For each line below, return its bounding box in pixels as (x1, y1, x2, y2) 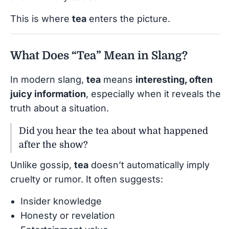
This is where (10, 13, 72, 24)
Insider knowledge (20, 195, 102, 207)
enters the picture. (86, 13, 170, 24)
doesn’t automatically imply (88, 159, 210, 170)
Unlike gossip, (10, 159, 74, 170)
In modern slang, (10, 74, 86, 85)
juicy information (10, 88, 86, 99)
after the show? (19, 139, 88, 150)
